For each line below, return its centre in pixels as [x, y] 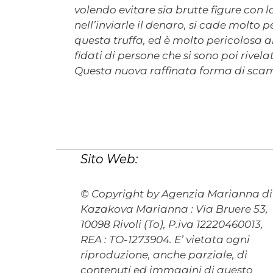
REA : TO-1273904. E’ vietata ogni [165, 239]
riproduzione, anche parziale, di [164, 254]
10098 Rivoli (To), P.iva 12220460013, [172, 224]
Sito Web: [109, 159]
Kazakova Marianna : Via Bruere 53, [174, 209]
